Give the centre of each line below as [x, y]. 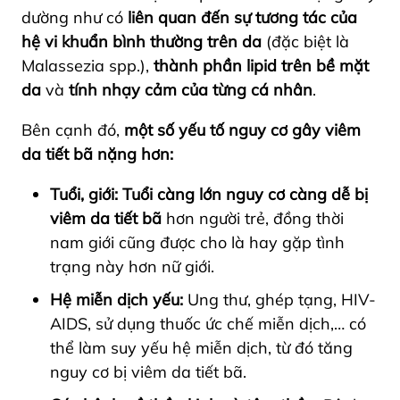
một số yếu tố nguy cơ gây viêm [242, 129]
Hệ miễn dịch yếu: [117, 299]
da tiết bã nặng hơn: [97, 154]
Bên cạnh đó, [73, 129]
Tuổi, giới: [86, 194]
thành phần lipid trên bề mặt [261, 65]
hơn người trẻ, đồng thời [253, 218]
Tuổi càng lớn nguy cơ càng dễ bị [245, 194]
